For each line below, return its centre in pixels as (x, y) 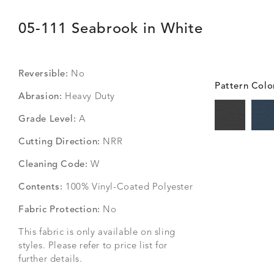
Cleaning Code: (53, 165)
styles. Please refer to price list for (93, 246)
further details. (50, 260)
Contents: (41, 187)
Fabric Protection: (59, 210)
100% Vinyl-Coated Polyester (128, 187)
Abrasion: (40, 97)
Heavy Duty (89, 97)
